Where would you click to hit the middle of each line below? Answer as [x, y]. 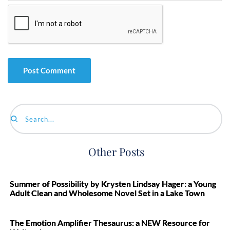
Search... [24, 122]
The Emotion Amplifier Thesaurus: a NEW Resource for [110, 223]
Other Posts [116, 151]
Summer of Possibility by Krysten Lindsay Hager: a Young [113, 184]
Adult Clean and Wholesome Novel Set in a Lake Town [107, 193]
